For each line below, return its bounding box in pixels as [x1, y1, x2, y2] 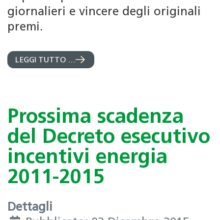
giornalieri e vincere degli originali [7, 6, 201, 19]
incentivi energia [7, 148, 167, 168]
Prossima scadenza [7, 108, 184, 128]
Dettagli [7, 201, 53, 214]
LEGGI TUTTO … [15, 56, 76, 64]
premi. [7, 22, 43, 34]
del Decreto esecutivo [7, 128, 210, 148]
